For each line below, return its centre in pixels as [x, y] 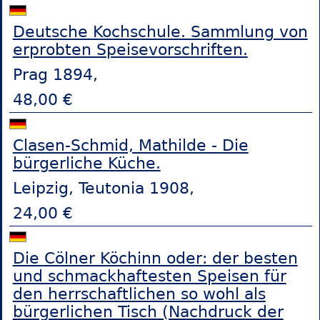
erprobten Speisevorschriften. [130, 50]
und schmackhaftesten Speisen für [149, 276]
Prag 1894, [55, 75]
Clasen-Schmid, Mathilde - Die [130, 145]
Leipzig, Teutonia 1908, [103, 188]
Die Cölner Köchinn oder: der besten [155, 259]
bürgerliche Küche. [86, 163]
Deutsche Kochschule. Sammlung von [160, 32]
